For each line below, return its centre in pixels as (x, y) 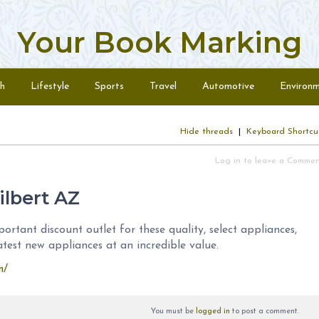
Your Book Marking (159, 42)
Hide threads (206, 132)
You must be (173, 312)
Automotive (228, 87)
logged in (213, 312)
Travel (163, 87)
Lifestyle (50, 87)
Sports (109, 87)
